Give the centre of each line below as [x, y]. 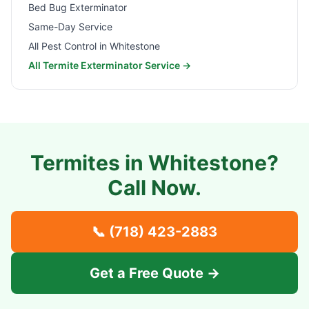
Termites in [89, 163]
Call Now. [154, 188]
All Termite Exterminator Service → [110, 65]
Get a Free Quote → [154, 273]
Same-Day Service [70, 27]
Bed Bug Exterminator [78, 7]
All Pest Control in [69, 46]
